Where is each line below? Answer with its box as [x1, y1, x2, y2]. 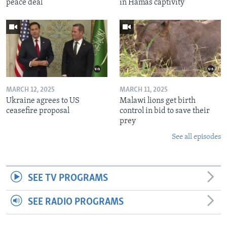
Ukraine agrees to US [6, 96, 80, 105]
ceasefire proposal [6, 106, 69, 115]
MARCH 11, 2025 [120, 86, 168, 94]
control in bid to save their [120, 106, 210, 115]
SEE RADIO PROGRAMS [27, 197, 124, 207]
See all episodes [172, 133, 221, 141]
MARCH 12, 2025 [6, 86, 55, 94]
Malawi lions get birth [120, 96, 196, 105]
